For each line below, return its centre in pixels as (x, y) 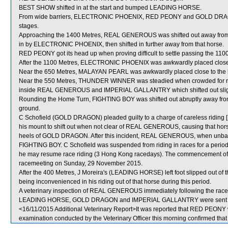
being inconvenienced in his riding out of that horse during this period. (115, 182)
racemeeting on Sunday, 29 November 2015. (81, 163)
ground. (30, 108)
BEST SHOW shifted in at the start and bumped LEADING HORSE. (110, 8)
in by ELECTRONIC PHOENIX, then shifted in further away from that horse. (121, 44)
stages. (29, 26)
